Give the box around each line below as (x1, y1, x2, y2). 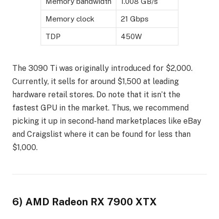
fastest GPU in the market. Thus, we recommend (12, 103, 189, 113)
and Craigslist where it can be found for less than (12, 130, 191, 139)
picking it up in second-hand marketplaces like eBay (12, 116, 201, 126)
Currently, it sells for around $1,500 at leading (12, 77, 179, 87)
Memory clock (45, 15, 94, 23)
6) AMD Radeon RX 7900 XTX (12, 196, 157, 208)
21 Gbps (121, 15, 149, 23)
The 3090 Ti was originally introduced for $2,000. (12, 64, 193, 73)
